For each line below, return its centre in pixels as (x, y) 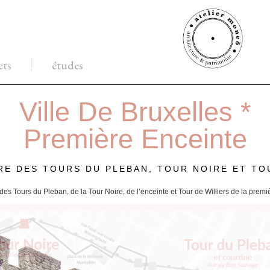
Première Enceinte (135, 139)
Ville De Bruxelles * (135, 112)
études (67, 65)
